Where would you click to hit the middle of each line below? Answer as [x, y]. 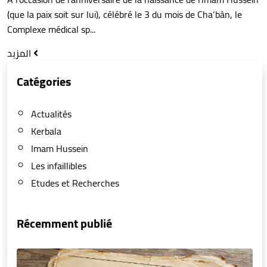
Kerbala [46, 131]
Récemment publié [64, 223]
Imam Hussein [60, 148]
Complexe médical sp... [51, 29]
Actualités [51, 114]
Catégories [44, 81]
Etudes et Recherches [75, 183]
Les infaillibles [59, 165]
